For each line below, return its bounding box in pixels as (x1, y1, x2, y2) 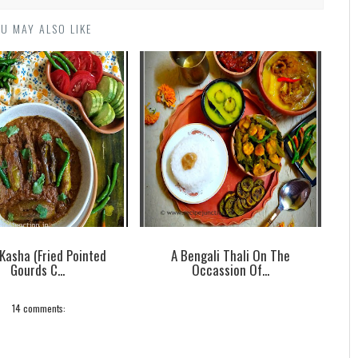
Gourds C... (10, 259, 66, 280)
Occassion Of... (192, 259, 270, 280)
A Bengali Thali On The (171, 245, 291, 265)
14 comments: (12, 300, 66, 315)
